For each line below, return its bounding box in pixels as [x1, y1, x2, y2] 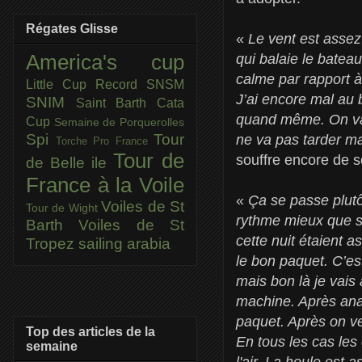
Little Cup [26, 78, 95, 92]
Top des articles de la [26, 324, 155, 339]
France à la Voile [26, 174, 184, 197]
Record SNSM [95, 78, 184, 92]
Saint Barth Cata [75, 96, 185, 111]
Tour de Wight [26, 201, 102, 215]
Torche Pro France [55, 135, 154, 148]
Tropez [26, 235, 78, 253]
